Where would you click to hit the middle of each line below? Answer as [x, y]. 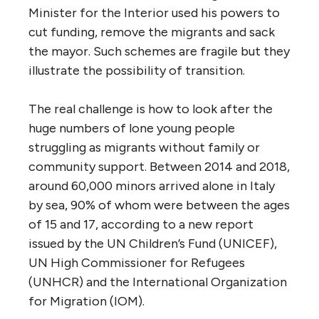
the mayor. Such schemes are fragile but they [159, 51]
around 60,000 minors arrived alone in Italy [152, 185]
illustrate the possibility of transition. [137, 70]
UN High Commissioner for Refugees [137, 262]
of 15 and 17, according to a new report [141, 224]
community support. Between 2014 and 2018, [159, 166]
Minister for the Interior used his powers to [154, 12]
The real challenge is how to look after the [151, 109]
